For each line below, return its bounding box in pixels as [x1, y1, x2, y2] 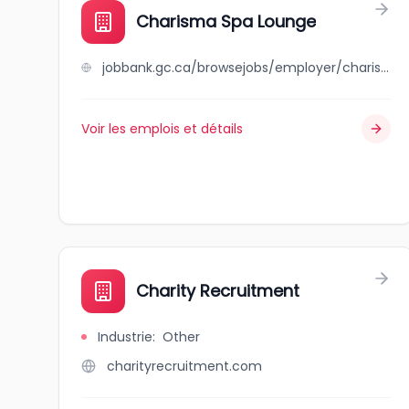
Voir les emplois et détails [81, 120, 243, 138]
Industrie [98, 328, 152, 346]
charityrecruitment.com [107, 357, 262, 375]
